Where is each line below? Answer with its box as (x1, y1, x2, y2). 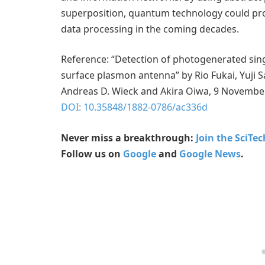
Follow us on (61, 147, 123, 160)
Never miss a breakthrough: (61, 131, 196, 144)
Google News (179, 147, 241, 160)
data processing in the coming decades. (61, 22, 239, 35)
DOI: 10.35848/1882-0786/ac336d (61, 101, 208, 114)
